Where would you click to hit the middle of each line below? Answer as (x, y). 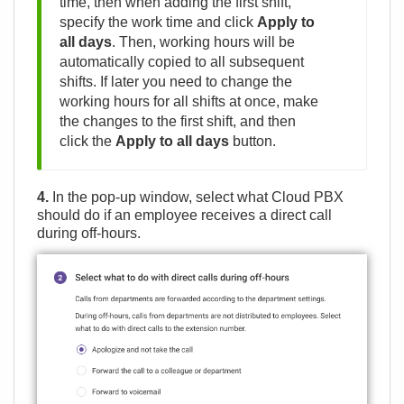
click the (87, 141)
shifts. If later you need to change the (176, 81)
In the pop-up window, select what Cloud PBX (196, 197)
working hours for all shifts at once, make (189, 101)
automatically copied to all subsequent (182, 61)
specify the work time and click (158, 22)
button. (252, 141)
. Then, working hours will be (203, 41)
